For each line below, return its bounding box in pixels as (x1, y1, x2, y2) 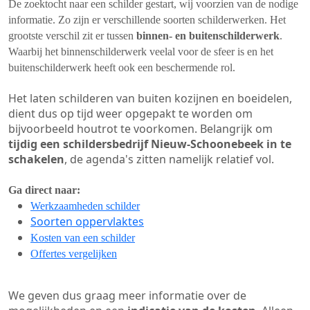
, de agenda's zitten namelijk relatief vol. (64, 152, 274, 167)
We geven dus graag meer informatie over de (8, 288, 246, 303)
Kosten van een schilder (30, 232, 135, 244)
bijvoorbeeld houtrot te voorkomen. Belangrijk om (8, 121, 273, 136)
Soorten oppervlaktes (30, 214, 144, 229)
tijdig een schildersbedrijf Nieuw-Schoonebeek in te (8, 136, 291, 152)
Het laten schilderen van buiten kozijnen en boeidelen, (8, 91, 292, 106)
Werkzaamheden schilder (30, 200, 140, 212)
